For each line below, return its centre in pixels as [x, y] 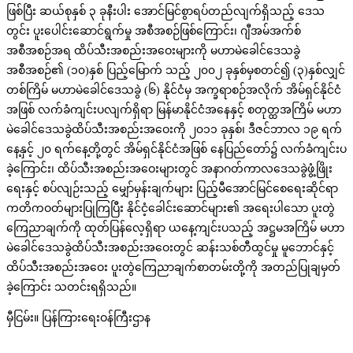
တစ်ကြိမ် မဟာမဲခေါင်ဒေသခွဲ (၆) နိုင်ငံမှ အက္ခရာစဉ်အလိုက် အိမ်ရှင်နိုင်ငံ [174, 91]
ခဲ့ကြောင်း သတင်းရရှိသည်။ [71, 288]
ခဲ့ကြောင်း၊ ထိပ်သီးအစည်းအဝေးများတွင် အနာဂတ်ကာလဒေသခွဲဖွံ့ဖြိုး [169, 169]
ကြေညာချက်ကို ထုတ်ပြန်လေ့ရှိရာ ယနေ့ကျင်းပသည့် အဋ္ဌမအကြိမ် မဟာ [175, 229]
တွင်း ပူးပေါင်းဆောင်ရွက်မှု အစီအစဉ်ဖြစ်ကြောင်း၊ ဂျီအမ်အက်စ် [154, 32]
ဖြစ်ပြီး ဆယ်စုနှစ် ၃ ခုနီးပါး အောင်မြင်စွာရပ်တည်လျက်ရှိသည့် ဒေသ [165, 12]
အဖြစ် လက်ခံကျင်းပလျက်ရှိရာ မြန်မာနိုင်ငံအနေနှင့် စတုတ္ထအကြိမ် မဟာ [174, 110]
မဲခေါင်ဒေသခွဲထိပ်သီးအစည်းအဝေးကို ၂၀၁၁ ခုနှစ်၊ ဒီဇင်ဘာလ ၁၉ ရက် [174, 130]
